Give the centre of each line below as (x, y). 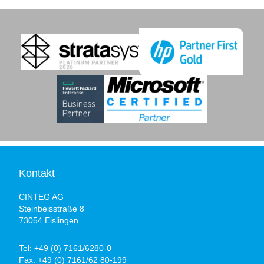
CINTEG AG (41, 197)
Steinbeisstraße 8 (52, 209)
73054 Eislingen (49, 220)
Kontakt (37, 173)
